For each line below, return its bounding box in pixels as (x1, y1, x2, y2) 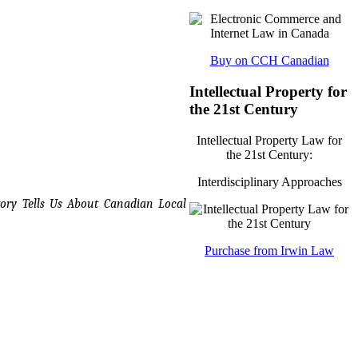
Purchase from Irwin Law (205, 243, 334, 257)
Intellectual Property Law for (197, 133, 342, 147)
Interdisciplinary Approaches (197, 174, 342, 189)
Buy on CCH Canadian (209, 54, 329, 68)
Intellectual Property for (189, 82, 347, 100)
